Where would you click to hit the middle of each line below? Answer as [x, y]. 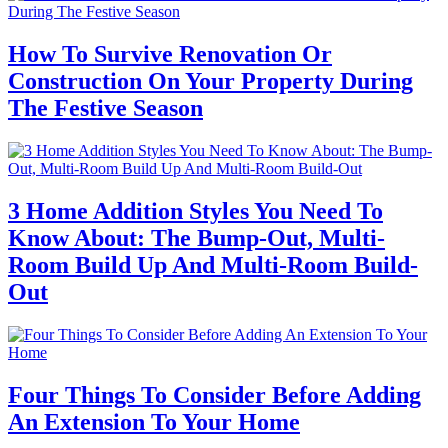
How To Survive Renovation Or [170, 53]
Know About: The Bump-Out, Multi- [196, 237]
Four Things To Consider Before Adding [214, 394]
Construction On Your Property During [210, 80]
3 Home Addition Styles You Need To [195, 210]
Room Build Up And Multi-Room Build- [213, 264]
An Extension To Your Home [154, 421]
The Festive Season [105, 107]
